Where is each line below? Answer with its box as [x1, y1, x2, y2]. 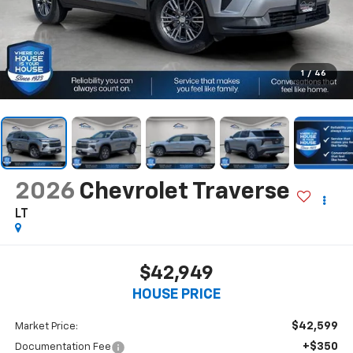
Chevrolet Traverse [78, 180, 290, 204]
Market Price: [14, 321, 78, 333]
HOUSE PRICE [132, 288, 221, 303]
